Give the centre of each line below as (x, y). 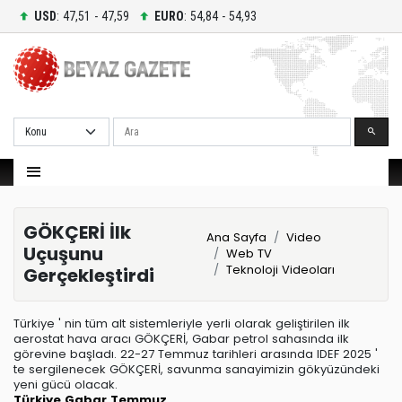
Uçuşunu (63, 254)
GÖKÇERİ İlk (77, 233)
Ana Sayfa (236, 238)
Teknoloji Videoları (280, 270)
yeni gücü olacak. (66, 384)
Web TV (249, 254)
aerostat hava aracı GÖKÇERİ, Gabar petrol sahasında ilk (181, 338)
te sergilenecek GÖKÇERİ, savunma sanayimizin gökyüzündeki (197, 369)
